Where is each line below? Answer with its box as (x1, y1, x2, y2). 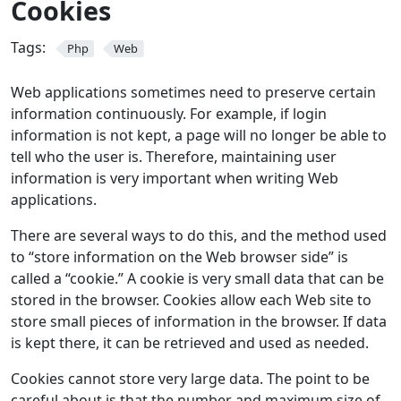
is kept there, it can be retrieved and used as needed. (11, 332, 369, 353)
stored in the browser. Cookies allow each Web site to (11, 289, 371, 310)
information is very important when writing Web (11, 167, 338, 188)
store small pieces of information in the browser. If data (11, 311, 387, 331)
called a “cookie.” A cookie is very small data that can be (11, 268, 384, 288)
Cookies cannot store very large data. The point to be (11, 368, 370, 388)
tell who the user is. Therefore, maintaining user (11, 146, 337, 166)
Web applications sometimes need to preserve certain (11, 81, 376, 102)
